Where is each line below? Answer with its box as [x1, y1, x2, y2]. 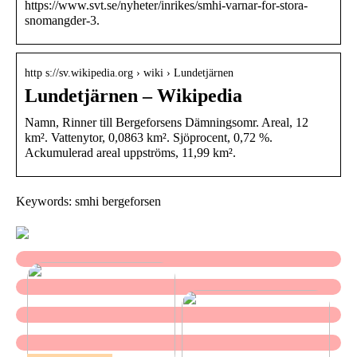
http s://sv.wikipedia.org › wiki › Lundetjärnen [25, 66, 233, 79]
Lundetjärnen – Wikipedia [25, 84, 242, 106]
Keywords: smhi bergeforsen [16, 194, 161, 208]
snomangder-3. [25, 13, 100, 27]
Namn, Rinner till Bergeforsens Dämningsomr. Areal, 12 [25, 115, 308, 129]
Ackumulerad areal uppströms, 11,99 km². [25, 145, 236, 159]
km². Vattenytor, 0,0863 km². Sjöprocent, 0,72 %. [25, 130, 273, 144]
